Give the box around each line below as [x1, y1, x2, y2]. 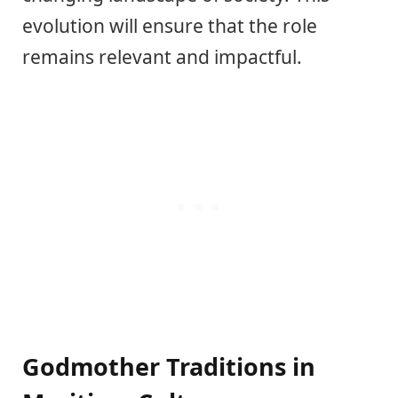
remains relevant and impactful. [22, 44, 302, 69]
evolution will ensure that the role [22, 12, 317, 38]
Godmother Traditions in [22, 350, 315, 384]
